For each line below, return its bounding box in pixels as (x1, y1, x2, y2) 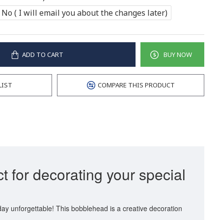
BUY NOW (163, 50, 192, 59)
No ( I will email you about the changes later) (1, 7, 167, 18)
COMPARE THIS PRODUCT (97, 81, 175, 89)
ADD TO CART (22, 50, 63, 59)
